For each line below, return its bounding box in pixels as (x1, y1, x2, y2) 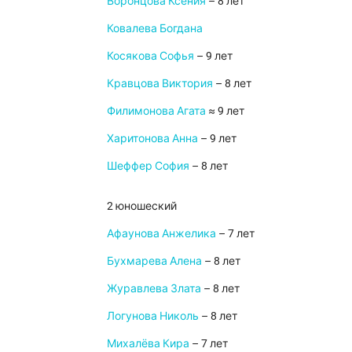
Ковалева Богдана (107, 21, 203, 35)
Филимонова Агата (107, 104, 206, 117)
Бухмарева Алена (107, 254, 202, 267)
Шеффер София (107, 159, 189, 172)
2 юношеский (107, 199, 177, 212)
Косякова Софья (107, 49, 194, 62)
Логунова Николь (107, 309, 199, 322)
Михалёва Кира (107, 336, 189, 350)
